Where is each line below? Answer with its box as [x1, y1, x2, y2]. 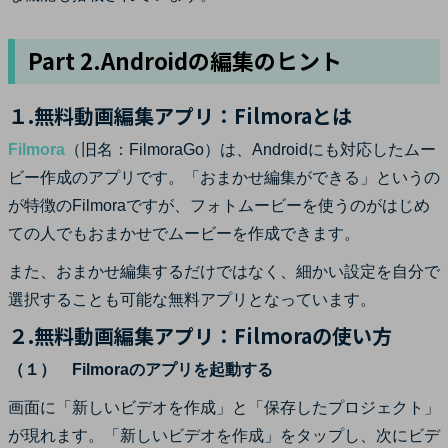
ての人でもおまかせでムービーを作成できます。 [8, 224, 360, 242]
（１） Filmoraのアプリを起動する [8, 360, 273, 378]
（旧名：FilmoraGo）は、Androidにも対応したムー [65, 140, 436, 158]
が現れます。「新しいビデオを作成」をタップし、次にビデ [8, 426, 440, 444]
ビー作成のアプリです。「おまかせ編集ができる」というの [8, 168, 440, 186]
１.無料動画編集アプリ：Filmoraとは [8, 100, 352, 130]
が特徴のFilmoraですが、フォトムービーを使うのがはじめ [8, 196, 430, 214]
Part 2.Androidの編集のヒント [28, 43, 342, 76]
